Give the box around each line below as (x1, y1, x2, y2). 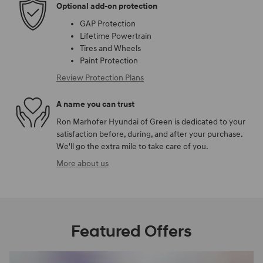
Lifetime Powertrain (80, 31, 151, 41)
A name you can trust (56, 99, 134, 110)
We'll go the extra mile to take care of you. (56, 141, 208, 151)
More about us (56, 158, 109, 168)
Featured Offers (71, 221, 192, 242)
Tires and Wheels (80, 43, 141, 53)
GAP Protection (80, 18, 136, 29)
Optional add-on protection (56, 1, 157, 12)
